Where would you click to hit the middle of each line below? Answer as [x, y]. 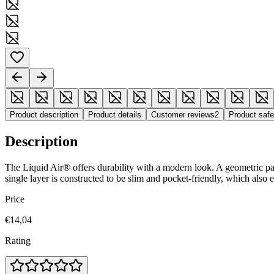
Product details [115, 114]
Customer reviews [183, 114]
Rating [18, 240]
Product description [44, 114]
